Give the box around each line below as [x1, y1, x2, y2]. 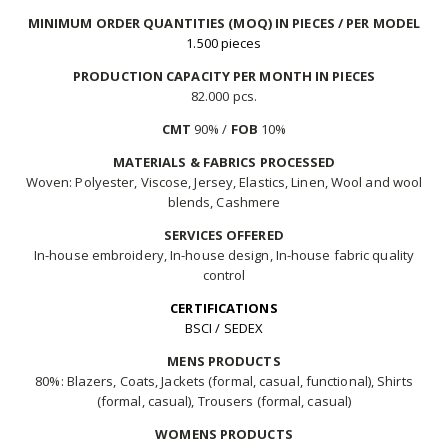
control [202, 265, 246, 284]
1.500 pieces [186, 33, 262, 52]
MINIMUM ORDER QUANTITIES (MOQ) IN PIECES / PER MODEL [27, 13, 421, 32]
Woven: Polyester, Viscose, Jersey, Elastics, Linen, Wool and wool [25, 172, 423, 191]
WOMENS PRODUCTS [155, 424, 293, 443]
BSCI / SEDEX [184, 318, 264, 337]
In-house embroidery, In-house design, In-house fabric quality [33, 245, 415, 264]
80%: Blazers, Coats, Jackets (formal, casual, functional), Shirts [35, 371, 413, 390]
